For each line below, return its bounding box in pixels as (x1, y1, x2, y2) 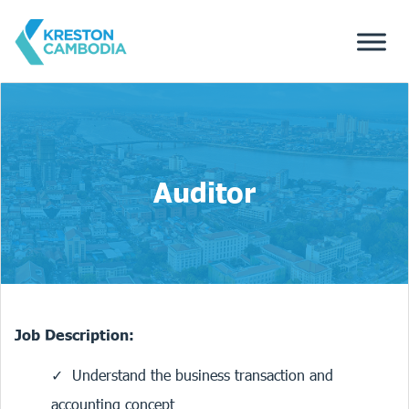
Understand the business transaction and (72, 366, 333, 383)
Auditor (152, 175, 256, 209)
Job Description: (15, 326, 134, 343)
